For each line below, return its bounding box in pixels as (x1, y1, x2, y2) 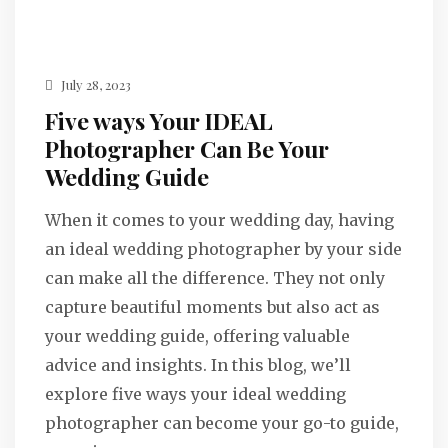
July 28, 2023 (58, 76, 131, 93)
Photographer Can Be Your (45, 133, 329, 164)
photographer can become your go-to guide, (45, 413, 399, 433)
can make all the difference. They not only (45, 268, 385, 288)
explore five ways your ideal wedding (45, 384, 346, 404)
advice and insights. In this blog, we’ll (45, 355, 351, 375)
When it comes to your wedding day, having (45, 210, 394, 230)
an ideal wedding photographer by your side (45, 239, 402, 259)
